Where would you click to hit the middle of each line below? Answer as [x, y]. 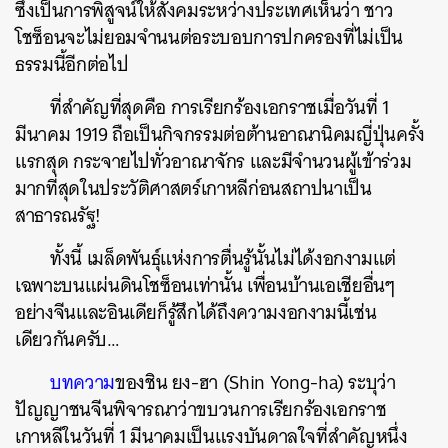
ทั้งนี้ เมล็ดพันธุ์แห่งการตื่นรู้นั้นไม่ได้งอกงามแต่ [223, 258]
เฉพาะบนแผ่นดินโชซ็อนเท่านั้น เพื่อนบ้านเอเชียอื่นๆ [205, 285]
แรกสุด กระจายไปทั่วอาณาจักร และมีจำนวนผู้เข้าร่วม [213, 161]
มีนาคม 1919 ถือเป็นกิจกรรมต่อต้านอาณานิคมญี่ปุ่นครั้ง [220, 134]
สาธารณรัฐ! [58, 215]
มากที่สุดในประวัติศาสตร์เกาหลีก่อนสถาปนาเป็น [193, 188]
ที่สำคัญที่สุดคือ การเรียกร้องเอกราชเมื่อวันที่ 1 [220, 107]
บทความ [82, 382]
